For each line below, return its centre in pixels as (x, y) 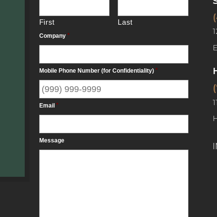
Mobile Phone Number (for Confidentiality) (96, 70)
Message (52, 140)
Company (52, 36)
